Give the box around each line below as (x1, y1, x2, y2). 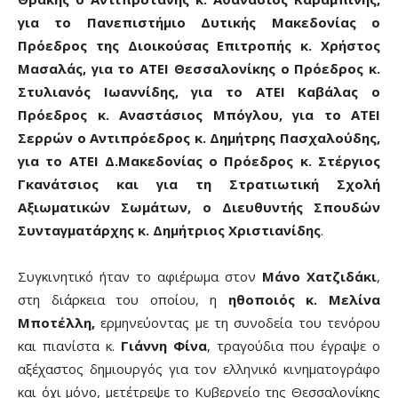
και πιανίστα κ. (18, 336, 121, 354)
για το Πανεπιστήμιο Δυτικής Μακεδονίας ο (18, 12, 380, 31)
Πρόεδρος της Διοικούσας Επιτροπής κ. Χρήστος (18, 36, 380, 54)
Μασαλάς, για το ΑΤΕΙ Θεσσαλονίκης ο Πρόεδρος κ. (18, 59, 380, 77)
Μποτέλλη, (18, 313, 95, 331)
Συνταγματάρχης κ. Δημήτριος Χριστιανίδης (18, 220, 321, 239)
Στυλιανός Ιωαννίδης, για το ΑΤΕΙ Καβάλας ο (18, 82, 380, 100)
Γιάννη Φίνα (121, 336, 207, 354)
